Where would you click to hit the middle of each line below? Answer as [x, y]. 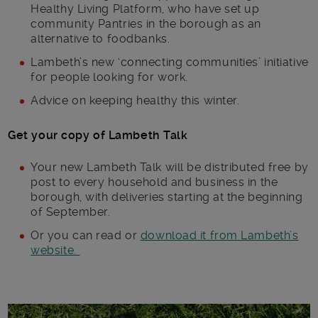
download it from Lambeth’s [219, 235]
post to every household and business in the [154, 182]
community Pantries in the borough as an [146, 23]
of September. [71, 212]
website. [55, 250]
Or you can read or [86, 235]
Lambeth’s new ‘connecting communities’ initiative [170, 62]
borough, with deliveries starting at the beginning [167, 197]
